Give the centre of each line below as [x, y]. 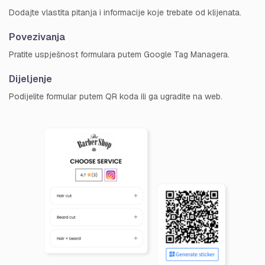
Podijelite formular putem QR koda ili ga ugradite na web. [116, 96]
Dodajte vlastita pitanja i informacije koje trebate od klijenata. [125, 12]
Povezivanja [37, 37]
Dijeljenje [30, 79]
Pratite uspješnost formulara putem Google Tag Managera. [119, 54]
